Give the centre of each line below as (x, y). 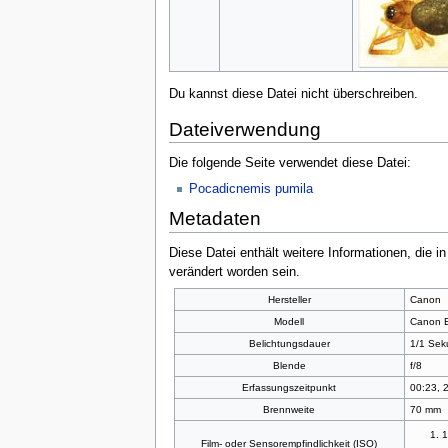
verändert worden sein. (234, 272)
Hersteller (289, 300)
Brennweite (289, 410)
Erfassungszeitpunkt (289, 388)
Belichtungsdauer (289, 344)
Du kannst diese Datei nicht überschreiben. (293, 93)
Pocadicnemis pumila (250, 188)
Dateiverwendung (244, 129)
